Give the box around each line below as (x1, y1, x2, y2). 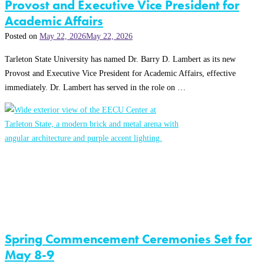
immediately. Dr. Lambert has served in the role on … (5, 82, 186, 92)
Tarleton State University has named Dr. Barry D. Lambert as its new (5, 54, 236, 64)
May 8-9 (5, 246, 54, 263)
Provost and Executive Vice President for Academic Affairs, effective (5, 68, 236, 78)
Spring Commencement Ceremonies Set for (5, 230, 252, 247)
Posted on (5, 31, 39, 41)
